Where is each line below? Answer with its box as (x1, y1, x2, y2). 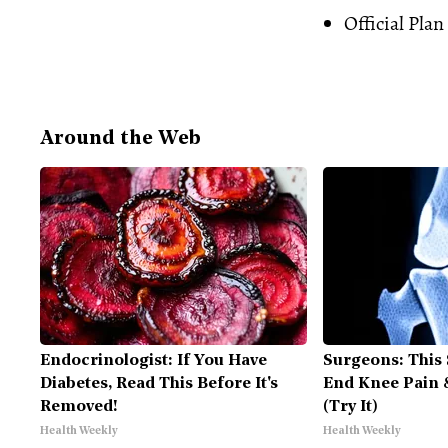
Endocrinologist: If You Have (40, 352, 267, 369)
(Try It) (323, 398, 379, 415)
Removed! (40, 398, 118, 415)
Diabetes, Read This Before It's (40, 375, 278, 392)
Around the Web (40, 128, 201, 149)
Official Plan (344, 9, 444, 37)
